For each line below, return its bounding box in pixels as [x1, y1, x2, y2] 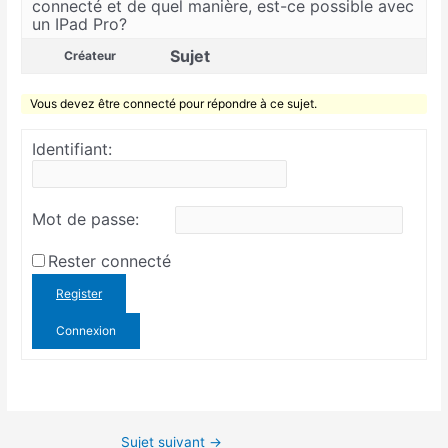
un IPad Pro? [32, 14, 128, 35]
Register [56, 286, 103, 302]
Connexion [56, 323, 117, 339]
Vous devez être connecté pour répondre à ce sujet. [30, 96, 318, 112]
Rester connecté [48, 251, 172, 272]
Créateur [64, 48, 117, 64]
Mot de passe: [32, 209, 140, 230]
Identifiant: [32, 139, 113, 160]
